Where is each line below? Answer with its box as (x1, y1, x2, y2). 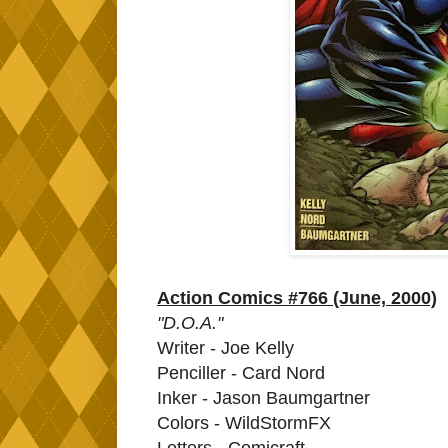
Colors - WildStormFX (157, 412, 331, 433)
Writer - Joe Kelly (157, 337, 294, 358)
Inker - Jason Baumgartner (157, 387, 370, 408)
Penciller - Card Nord (157, 362, 325, 383)
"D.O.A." (157, 312, 223, 333)
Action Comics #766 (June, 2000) (157, 287, 437, 308)
